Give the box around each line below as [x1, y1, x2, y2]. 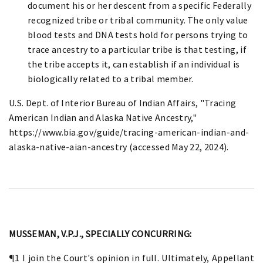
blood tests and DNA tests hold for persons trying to [28, 28, 248, 41]
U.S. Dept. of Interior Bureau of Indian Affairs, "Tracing [9, 96, 237, 109]
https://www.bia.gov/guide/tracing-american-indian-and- [9, 126, 249, 138]
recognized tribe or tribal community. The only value [28, 14, 248, 26]
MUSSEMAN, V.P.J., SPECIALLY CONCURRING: [9, 227, 192, 240]
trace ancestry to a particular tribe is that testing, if [28, 43, 247, 55]
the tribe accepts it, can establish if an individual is [28, 58, 240, 70]
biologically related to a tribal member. [28, 72, 194, 85]
